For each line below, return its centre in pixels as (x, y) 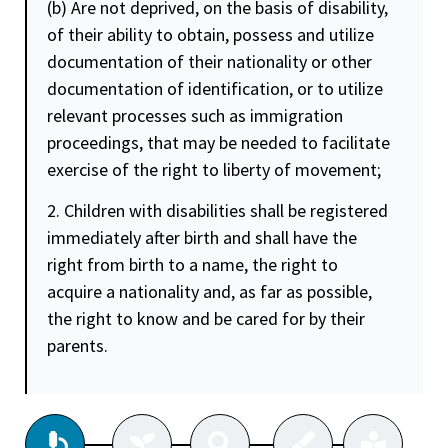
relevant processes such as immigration (195, 115)
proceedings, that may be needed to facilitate (218, 142)
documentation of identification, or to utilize (215, 88)
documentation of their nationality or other (209, 61)
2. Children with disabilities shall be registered (217, 211)
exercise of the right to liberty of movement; (214, 169)
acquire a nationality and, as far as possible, (209, 292)
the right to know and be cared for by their (206, 319)
